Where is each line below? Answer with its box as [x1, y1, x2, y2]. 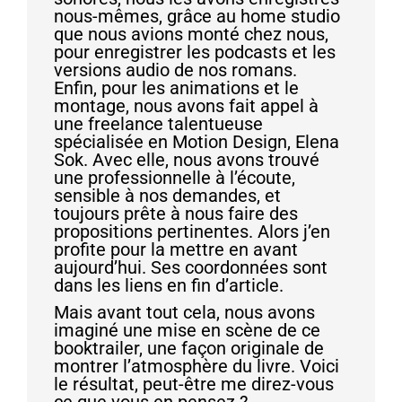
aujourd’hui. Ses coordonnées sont [54, 256, 328, 278]
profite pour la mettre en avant [54, 238, 298, 260]
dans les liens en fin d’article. [54, 274, 284, 296]
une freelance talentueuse [54, 112, 263, 135]
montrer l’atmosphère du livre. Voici [54, 354, 339, 377]
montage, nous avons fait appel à [54, 94, 319, 117]
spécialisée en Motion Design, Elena [54, 130, 339, 153]
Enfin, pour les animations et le [54, 76, 299, 99]
